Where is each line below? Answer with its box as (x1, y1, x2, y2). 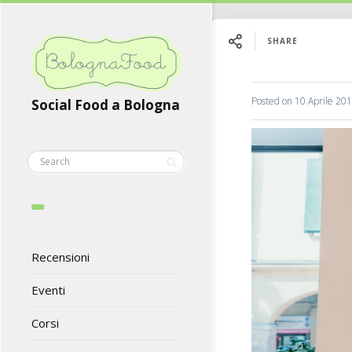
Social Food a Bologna (31, 96, 180, 115)
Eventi (31, 282, 65, 299)
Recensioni (31, 249, 90, 266)
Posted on (251, 94, 295, 108)
